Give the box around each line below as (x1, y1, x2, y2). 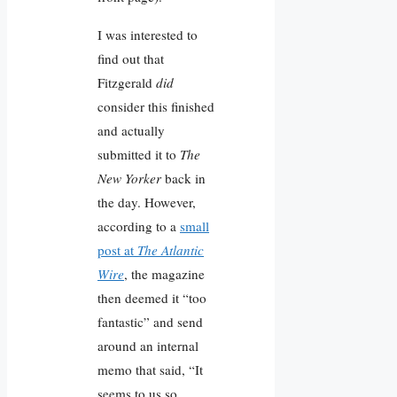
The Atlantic (137, 240, 204, 259)
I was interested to (97, 25, 198, 43)
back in (161, 168, 206, 187)
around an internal (97, 336, 198, 354)
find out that (97, 49, 164, 67)
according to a (97, 216, 180, 235)
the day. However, (97, 192, 196, 211)
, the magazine (124, 264, 205, 283)
